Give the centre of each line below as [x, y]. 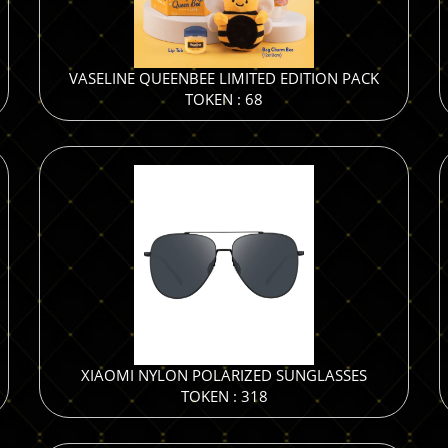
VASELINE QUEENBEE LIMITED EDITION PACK [224, 78]
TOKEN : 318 [224, 396]
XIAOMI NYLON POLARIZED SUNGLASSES [224, 375]
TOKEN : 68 [224, 99]
